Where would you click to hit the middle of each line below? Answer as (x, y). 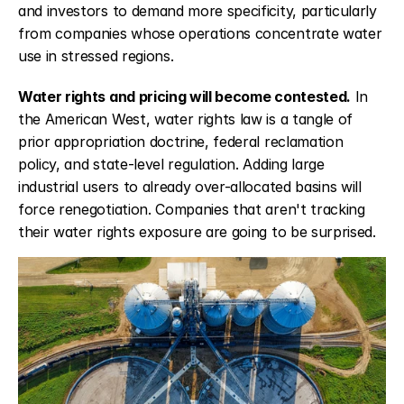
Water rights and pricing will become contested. (184, 96)
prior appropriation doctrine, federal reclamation (181, 141)
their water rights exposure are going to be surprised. (197, 231)
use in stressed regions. (96, 55)
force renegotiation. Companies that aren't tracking (192, 209)
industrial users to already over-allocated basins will (190, 186)
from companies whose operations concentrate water (200, 33)
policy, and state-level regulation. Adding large (171, 164)
